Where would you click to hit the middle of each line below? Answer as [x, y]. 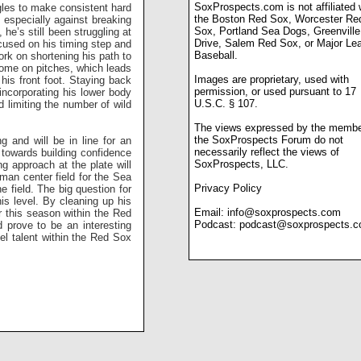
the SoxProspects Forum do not [269, 140]
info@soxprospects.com [284, 213]
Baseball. [216, 56]
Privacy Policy [228, 189]
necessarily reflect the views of [267, 152]
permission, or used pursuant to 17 [275, 92]
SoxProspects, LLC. [241, 164]
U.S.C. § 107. [226, 104]
